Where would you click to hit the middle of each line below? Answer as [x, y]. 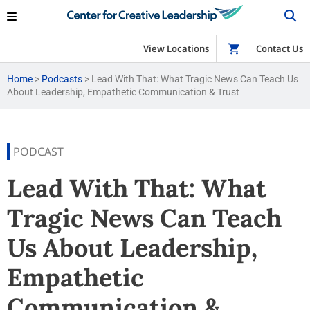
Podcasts [62, 79]
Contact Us [280, 48]
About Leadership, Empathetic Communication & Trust [123, 92]
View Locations [176, 48]
